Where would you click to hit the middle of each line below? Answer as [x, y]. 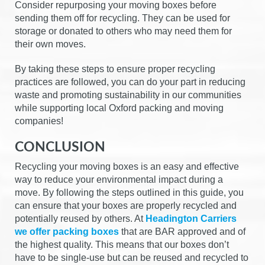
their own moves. [50, 44]
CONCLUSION [60, 147]
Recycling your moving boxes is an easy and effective [127, 166]
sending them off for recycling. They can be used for [122, 18]
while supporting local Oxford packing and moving [119, 108]
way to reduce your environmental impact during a [119, 179]
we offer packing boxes [67, 231]
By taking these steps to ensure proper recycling [115, 69]
